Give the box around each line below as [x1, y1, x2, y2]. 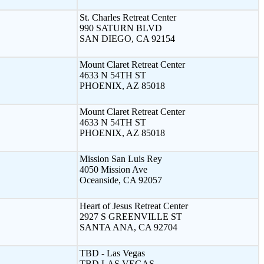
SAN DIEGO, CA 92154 [80, 33, 175, 44]
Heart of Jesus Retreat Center [80, 200, 188, 211]
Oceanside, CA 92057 [80, 174, 162, 185]
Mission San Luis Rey [80, 153, 162, 164]
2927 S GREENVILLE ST [80, 211, 182, 222]
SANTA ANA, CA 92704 [80, 222, 177, 232]
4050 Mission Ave [80, 164, 147, 174]
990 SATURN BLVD [80, 22, 162, 33]
